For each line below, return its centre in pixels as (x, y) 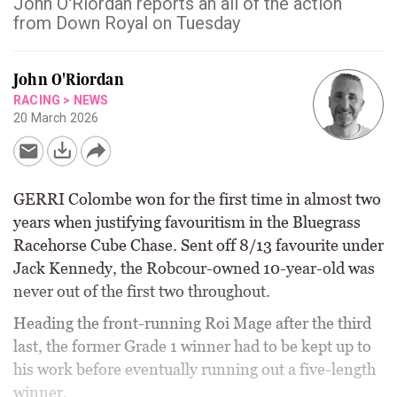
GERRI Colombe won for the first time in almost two (197, 199)
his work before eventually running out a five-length (195, 369)
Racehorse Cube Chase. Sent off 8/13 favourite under (198, 245)
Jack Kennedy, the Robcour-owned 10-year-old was (194, 268)
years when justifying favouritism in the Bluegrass (187, 222)
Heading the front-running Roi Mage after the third (192, 323)
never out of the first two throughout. (142, 291)
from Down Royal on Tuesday (127, 23)
